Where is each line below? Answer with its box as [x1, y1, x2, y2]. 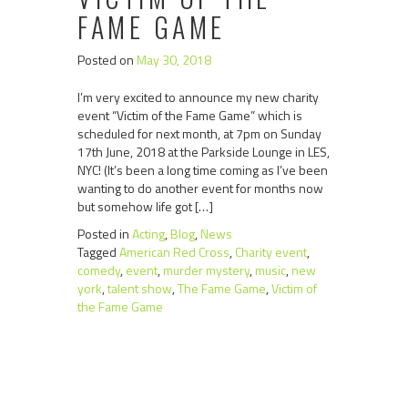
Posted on [77, 50, 137, 69]
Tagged [77, 242, 119, 261]
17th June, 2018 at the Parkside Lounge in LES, [77, 142, 330, 161]
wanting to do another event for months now [77, 178, 323, 198]
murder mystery [163, 260, 250, 280]
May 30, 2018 [137, 50, 211, 69]
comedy [77, 260, 120, 280]
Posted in [77, 224, 132, 243]
